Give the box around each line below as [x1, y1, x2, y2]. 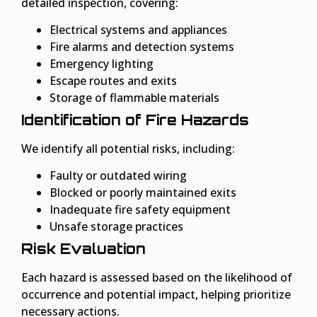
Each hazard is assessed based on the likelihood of [21, 270, 292, 286]
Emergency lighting [50, 55, 154, 71]
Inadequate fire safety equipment [50, 202, 231, 218]
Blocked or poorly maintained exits [50, 185, 236, 201]
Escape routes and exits [50, 72, 177, 88]
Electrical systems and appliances [50, 21, 227, 38]
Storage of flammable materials [50, 89, 219, 105]
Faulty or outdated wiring [50, 168, 187, 184]
